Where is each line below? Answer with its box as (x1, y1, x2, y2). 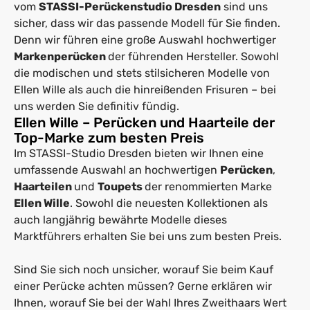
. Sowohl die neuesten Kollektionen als (70, 196, 268, 210)
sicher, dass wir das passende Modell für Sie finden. (14, 16, 280, 30)
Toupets (98, 179, 145, 193)
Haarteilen (14, 179, 74, 193)
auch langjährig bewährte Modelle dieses (14, 212, 227, 226)
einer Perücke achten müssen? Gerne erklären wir (14, 279, 272, 293)
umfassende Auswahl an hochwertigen (14, 163, 220, 176)
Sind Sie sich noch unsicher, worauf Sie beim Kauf (14, 262, 273, 276)
